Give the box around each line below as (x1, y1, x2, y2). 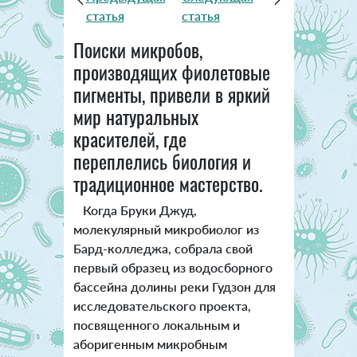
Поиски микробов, (73, 34, 202, 64)
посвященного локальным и (73, 316, 240, 332)
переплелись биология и (73, 146, 251, 175)
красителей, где (73, 124, 186, 153)
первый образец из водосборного (73, 259, 273, 275)
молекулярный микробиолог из (73, 221, 259, 237)
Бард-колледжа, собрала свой (73, 240, 253, 256)
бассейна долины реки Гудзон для (73, 278, 276, 294)
